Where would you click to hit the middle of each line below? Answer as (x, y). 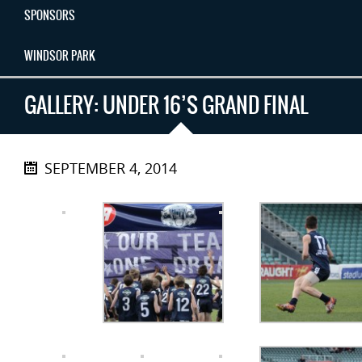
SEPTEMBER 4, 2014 (111, 168)
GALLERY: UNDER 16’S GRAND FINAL (166, 105)
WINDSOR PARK (60, 55)
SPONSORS (50, 15)
